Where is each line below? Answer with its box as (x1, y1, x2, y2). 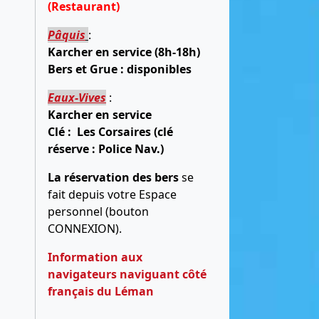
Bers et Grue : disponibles (48, 61, 197, 77)
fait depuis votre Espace (48, 186, 177, 202)
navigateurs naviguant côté (48, 266, 206, 282)
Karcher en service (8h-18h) (48, 43, 200, 60)
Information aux (48, 249, 142, 265)
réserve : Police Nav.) (48, 140, 167, 157)
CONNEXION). (48, 220, 122, 236)
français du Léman (48, 283, 154, 299)
